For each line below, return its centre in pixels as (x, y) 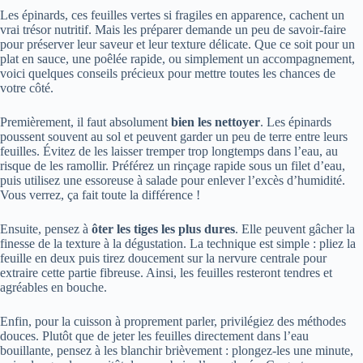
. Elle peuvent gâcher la (295, 229)
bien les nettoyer (216, 122)
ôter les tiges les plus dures (163, 229)
